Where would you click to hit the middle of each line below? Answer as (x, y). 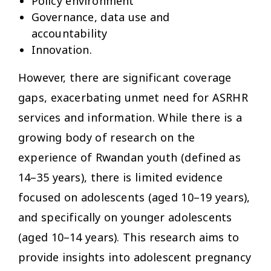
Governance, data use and (100, 17)
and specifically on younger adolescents (125, 217)
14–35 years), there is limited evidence (120, 177)
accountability (69, 33)
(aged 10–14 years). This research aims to (129, 237)
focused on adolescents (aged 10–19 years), (134, 197)
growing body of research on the (107, 137)
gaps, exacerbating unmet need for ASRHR (133, 97)
